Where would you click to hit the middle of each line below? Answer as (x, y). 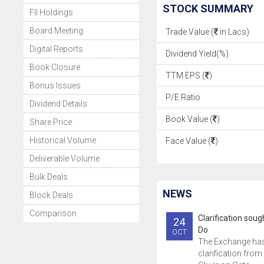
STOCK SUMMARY (208, 9)
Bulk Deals (49, 177)
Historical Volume (63, 140)
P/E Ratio (183, 97)
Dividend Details (58, 104)
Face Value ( (188, 141)
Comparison (53, 213)
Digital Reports (56, 49)
